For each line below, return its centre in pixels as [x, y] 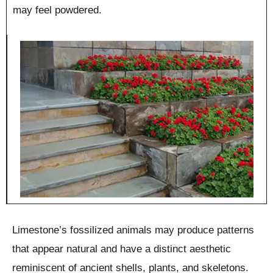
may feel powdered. [57, 10]
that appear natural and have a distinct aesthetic [122, 249]
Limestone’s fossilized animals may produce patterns [133, 230]
